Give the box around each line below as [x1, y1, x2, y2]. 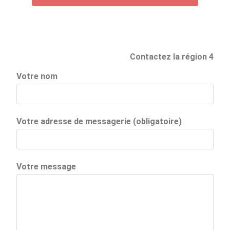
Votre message [16, 162, 76, 172]
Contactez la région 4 [129, 52, 214, 62]
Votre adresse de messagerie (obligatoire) [16, 117, 182, 127]
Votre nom [16, 71, 58, 82]
